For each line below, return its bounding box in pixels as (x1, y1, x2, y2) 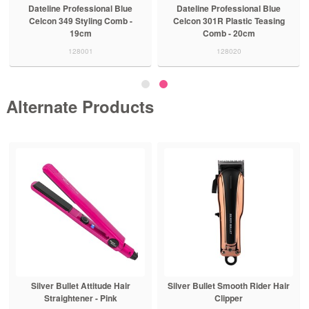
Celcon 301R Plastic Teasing (172, 14, 285, 27)
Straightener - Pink (43, 292, 117, 305)
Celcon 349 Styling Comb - (28, 14, 132, 27)
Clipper (215, 292, 243, 305)
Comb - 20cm (202, 26, 255, 39)
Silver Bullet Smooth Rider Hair (168, 279, 290, 292)
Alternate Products (6, 94, 154, 118)
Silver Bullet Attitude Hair (30, 279, 130, 292)
